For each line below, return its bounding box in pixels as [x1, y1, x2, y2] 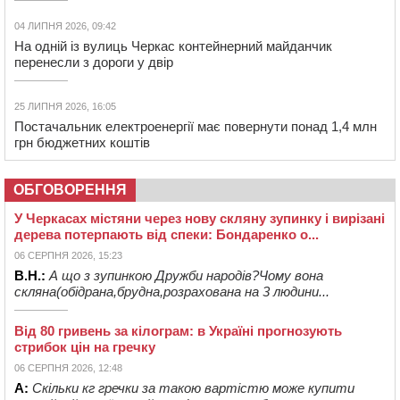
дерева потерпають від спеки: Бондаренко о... [14, 227, 319, 243]
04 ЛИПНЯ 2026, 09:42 [14, 21, 116, 32]
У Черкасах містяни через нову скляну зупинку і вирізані [14, 211, 385, 227]
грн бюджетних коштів [14, 135, 150, 151]
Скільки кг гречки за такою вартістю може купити [32, 380, 354, 396]
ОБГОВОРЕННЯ [13, 182, 127, 198]
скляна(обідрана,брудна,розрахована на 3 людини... [14, 284, 329, 300]
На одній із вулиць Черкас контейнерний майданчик [14, 38, 332, 54]
